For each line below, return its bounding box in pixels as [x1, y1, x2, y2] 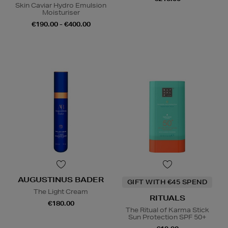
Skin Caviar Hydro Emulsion [15, 1, 106, 10]
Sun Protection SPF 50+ [128, 213, 206, 222]
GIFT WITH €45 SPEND [127, 178, 208, 187]
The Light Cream [34, 187, 88, 196]
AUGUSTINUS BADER [18, 175, 104, 185]
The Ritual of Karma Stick [125, 206, 209, 215]
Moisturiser [42, 8, 80, 17]
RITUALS [149, 193, 185, 203]
